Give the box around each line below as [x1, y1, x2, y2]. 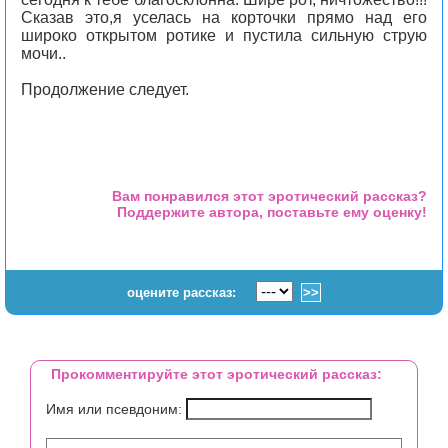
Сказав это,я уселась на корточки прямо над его [21, 9, 427, 26]
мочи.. [21, 45, 66, 62]
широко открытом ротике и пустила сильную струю [21, 27, 427, 44]
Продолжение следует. [21, 81, 189, 98]
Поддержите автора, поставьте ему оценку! [117, 204, 427, 220]
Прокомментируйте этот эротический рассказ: [51, 366, 382, 383]
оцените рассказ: [127, 285, 236, 301]
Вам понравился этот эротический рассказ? [112, 188, 427, 204]
